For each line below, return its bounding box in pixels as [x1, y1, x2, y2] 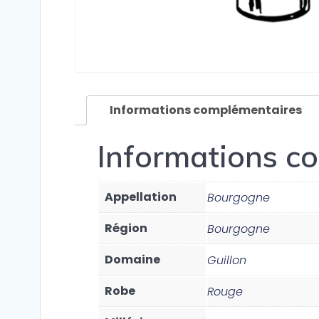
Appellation [105, 189, 177, 206]
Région [105, 220, 147, 237]
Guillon [207, 252, 246, 269]
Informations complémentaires [110, 102, 302, 119]
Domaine [105, 251, 160, 268]
